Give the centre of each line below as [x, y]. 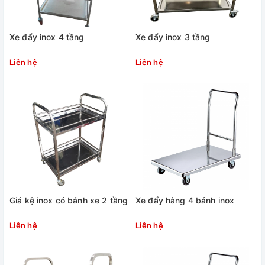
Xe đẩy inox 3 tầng [173, 37]
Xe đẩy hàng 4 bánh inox [185, 200]
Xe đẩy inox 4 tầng [47, 37]
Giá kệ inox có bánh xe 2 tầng [69, 200]
